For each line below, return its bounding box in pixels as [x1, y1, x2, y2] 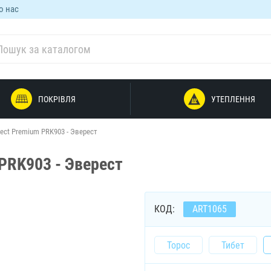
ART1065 [192, 203, 227, 215]
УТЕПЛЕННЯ [211, 94, 255, 104]
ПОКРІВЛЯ [38, 94, 76, 104]
